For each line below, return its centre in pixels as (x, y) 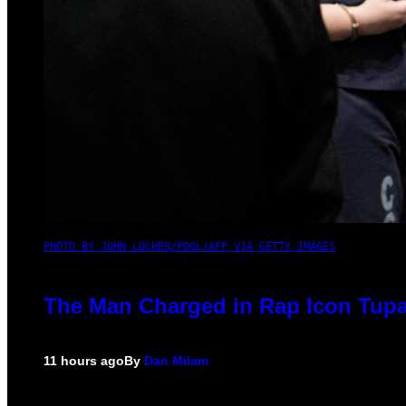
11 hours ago (84, 361)
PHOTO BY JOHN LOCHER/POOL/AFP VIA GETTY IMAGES (189, 247)
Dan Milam (176, 361)
